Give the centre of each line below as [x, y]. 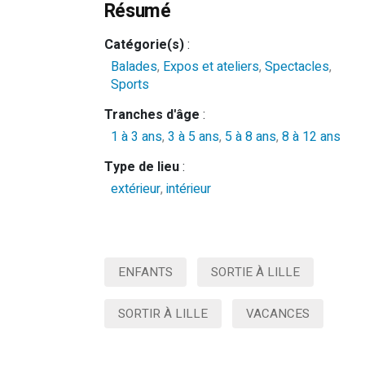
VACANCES [277, 314]
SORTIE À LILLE [255, 272]
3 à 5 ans [193, 137]
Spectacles [297, 67]
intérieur [188, 189]
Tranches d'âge [152, 115]
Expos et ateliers [211, 67]
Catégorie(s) [144, 45]
